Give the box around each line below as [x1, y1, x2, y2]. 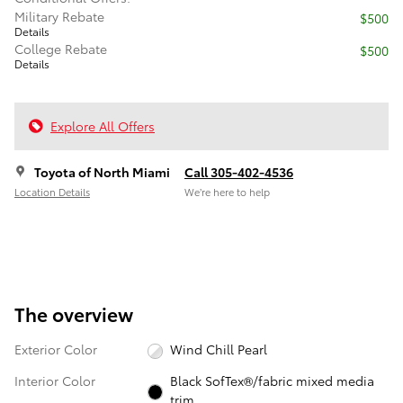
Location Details [14, 184, 90, 200]
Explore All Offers [50, 116, 155, 135]
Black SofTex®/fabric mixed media [170, 372, 375, 390]
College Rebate [14, 39, 107, 58]
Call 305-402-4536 [184, 162, 293, 181]
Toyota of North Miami [34, 162, 170, 181]
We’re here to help [184, 184, 270, 200]
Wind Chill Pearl [170, 340, 268, 358]
